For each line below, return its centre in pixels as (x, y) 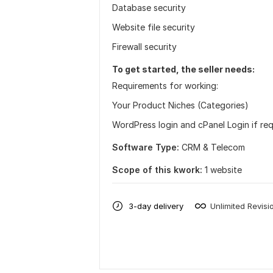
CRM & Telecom (213, 147)
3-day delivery (156, 206)
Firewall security (144, 47)
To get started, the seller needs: (183, 69)
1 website (223, 170)
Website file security (154, 27)
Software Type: (146, 147)
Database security (149, 8)
